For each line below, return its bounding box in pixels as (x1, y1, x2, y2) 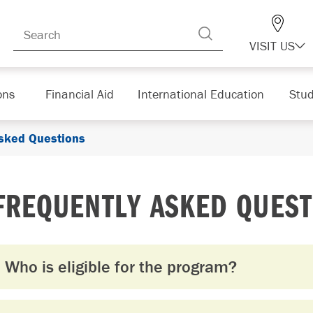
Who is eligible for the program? (5, 256, 237, 277)
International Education (137, 85, 264, 102)
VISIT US (249, 38, 295, 54)
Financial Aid (45, 85, 114, 102)
